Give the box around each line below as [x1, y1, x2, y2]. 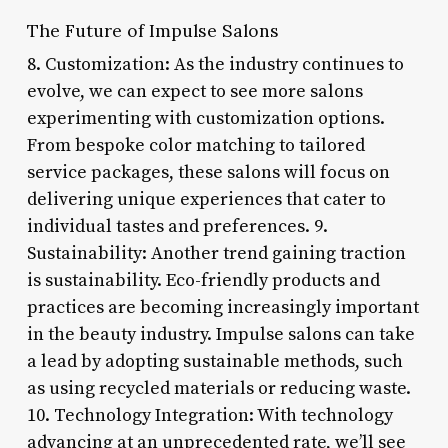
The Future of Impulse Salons [26, 18, 279, 42]
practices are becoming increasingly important [26, 295, 419, 319]
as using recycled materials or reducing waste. [26, 376, 411, 400]
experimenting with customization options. [26, 106, 385, 130]
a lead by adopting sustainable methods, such [26, 349, 403, 373]
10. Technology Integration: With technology [26, 403, 393, 427]
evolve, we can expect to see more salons [26, 79, 363, 103]
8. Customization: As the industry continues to [26, 52, 404, 76]
